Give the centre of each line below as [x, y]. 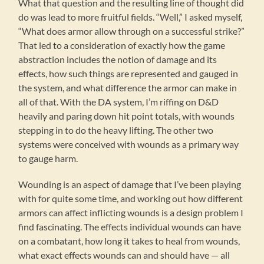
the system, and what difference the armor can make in [128, 88]
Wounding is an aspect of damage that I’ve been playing [130, 184]
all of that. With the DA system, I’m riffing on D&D [119, 102]
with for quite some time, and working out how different [131, 199]
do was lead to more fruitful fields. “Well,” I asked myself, [131, 17]
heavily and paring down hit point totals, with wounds [127, 116]
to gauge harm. [48, 159]
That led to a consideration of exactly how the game [122, 45]
